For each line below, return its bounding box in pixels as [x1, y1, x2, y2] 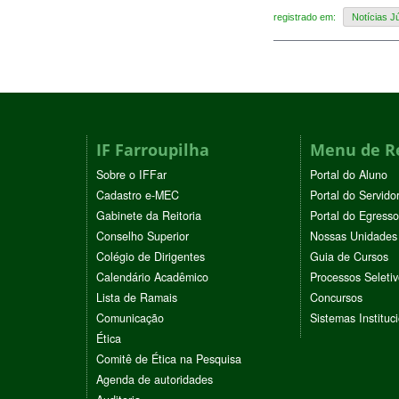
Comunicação [96, 309, 164, 326]
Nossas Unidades [310, 227, 397, 244]
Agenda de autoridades [96, 370, 213, 387]
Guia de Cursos [310, 248, 388, 265]
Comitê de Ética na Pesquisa [96, 350, 241, 367]
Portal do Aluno [310, 166, 387, 183]
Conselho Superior [96, 227, 189, 244]
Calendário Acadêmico [96, 268, 208, 285]
